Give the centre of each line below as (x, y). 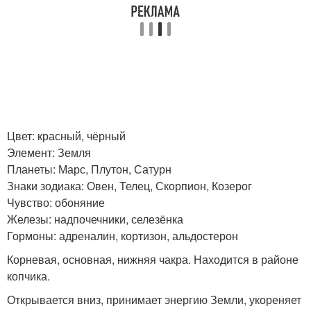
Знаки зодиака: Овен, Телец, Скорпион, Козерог (129, 185)
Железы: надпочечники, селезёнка (95, 219)
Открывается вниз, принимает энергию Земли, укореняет (154, 299)
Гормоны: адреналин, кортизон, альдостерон (123, 235)
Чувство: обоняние (56, 202)
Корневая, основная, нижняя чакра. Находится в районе (153, 259)
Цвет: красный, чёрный (66, 135)
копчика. (28, 276)
